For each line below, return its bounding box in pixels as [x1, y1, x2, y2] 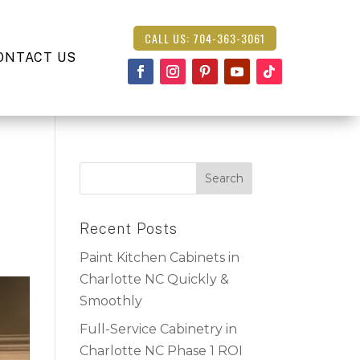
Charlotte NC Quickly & [79, 272, 229, 288]
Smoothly [79, 293, 142, 309]
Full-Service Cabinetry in [79, 321, 237, 337]
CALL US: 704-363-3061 [144, 29, 265, 47]
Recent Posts [79, 220, 178, 238]
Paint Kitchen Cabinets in [79, 250, 239, 266]
